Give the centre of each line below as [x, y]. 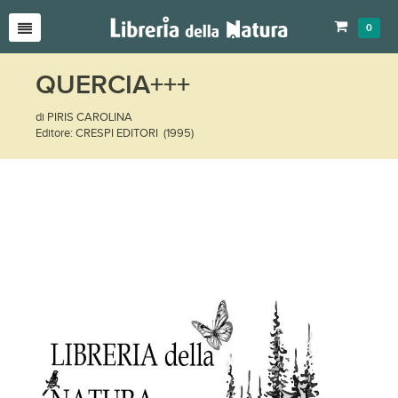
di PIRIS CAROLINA [84, 117]
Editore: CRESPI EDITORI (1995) [115, 133]
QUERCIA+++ [113, 85]
